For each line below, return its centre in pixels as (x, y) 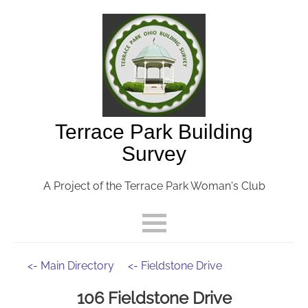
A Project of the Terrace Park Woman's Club (154, 186)
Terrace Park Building (154, 132)
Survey (154, 154)
